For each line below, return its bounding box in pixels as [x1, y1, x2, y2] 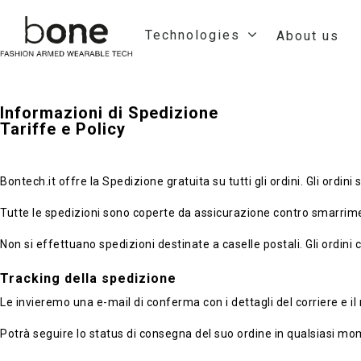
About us [276, 28, 339, 44]
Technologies [144, 27, 240, 44]
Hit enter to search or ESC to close [143, 334, 301, 345]
